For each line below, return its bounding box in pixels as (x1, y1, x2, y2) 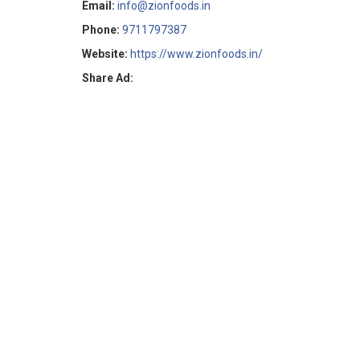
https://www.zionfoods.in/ (130, 47, 263, 60)
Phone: (82, 22, 120, 36)
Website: (82, 47, 128, 60)
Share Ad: (82, 71, 133, 84)
